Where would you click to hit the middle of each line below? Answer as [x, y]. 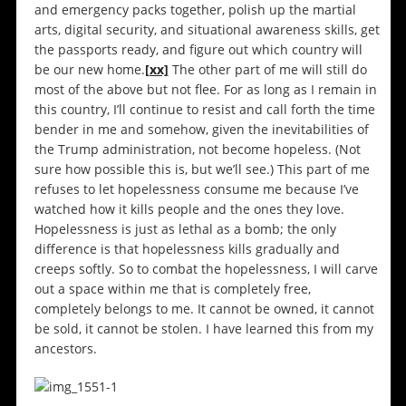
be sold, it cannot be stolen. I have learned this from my [203, 329]
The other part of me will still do [267, 70]
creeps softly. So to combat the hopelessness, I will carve [206, 269]
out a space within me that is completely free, [172, 289]
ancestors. [65, 349]
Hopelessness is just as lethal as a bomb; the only [185, 229]
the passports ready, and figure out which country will [198, 50]
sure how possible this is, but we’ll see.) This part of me [202, 169]
